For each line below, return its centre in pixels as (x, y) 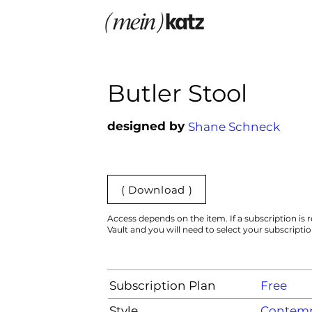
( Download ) (157, 189)
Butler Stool (177, 93)
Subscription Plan (163, 286)
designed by (146, 126)
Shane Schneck (234, 126)
